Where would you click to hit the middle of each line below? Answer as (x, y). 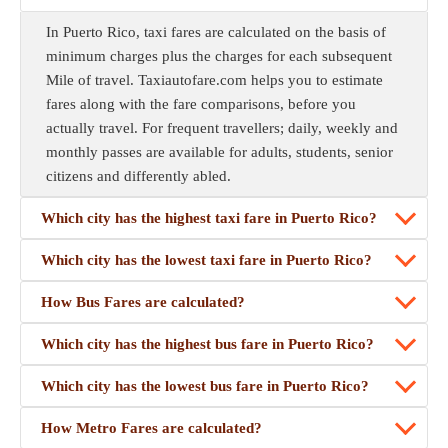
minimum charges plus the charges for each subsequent (219, 56)
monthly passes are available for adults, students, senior (219, 152)
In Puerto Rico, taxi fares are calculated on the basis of (216, 32)
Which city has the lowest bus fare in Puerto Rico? (205, 386)
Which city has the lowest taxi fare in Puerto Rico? (206, 260)
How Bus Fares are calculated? (143, 302)
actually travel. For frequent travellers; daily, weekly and (222, 128)
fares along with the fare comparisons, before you (201, 104)
